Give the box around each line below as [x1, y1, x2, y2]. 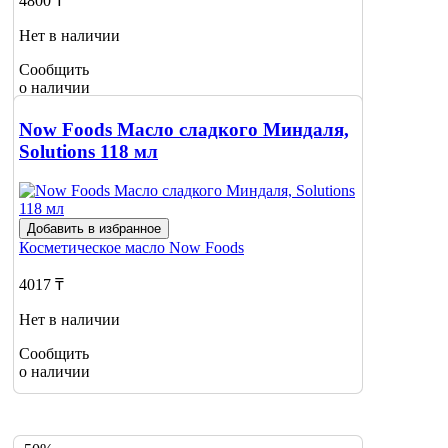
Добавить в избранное [27, 221, 161, 237]
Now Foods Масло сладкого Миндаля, [19, 119, 349, 141]
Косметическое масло [19, 239, 169, 257]
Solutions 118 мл [19, 141, 158, 163]
